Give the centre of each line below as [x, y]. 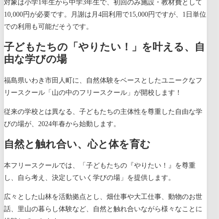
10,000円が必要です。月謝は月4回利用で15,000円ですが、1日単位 [105, 14]
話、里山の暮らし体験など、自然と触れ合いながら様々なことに [103, 209]
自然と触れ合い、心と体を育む [77, 144]
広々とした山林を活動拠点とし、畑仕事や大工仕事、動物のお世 [103, 197]
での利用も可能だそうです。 [48, 27]
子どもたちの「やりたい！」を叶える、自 [104, 47]
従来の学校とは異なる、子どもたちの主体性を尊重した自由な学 [103, 111]
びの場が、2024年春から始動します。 [62, 124]
